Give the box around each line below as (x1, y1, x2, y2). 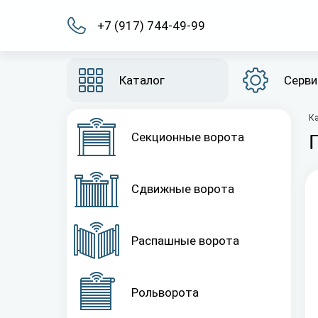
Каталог (119, 73, 165, 87)
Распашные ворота (131, 234, 239, 248)
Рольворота (131, 285, 199, 300)
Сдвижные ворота (131, 182, 234, 196)
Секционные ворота (131, 130, 244, 144)
